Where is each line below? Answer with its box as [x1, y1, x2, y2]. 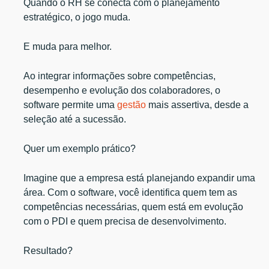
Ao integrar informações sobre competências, [23, 70, 216, 81]
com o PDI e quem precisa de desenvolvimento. [23, 216, 227, 226]
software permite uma [23, 99, 118, 110]
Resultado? [23, 245, 73, 256]
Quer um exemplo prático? [23, 143, 136, 154]
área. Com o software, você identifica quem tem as [23, 187, 238, 198]
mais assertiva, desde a [146, 99, 249, 110]
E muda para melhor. [23, 41, 112, 52]
